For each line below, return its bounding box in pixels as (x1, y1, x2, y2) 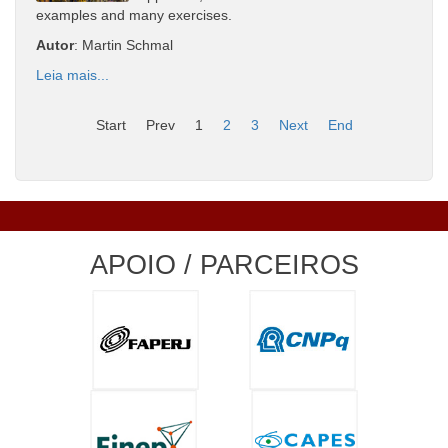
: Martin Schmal (74, 36, 173, 53)
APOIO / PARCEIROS (89, 249, 359, 280)
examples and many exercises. (36, 6, 232, 23)
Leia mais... (36, 66, 109, 83)
